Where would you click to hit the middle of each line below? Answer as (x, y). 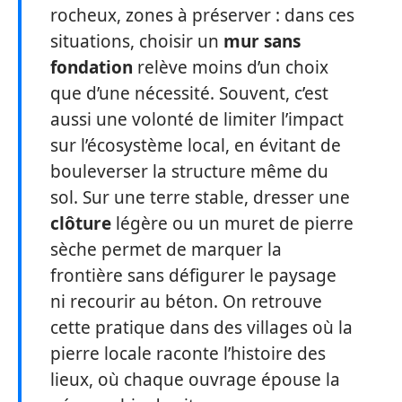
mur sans (262, 41)
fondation (92, 67)
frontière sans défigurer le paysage (193, 275)
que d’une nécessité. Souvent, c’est (189, 93)
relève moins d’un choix (231, 67)
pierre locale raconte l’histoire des (188, 354)
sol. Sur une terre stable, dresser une (200, 197)
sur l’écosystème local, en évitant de (196, 145)
